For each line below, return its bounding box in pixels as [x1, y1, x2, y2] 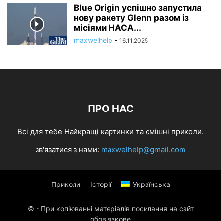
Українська [132, 180, 170, 189]
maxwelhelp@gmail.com [101, 145, 185, 155]
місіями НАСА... [74, 23, 141, 33]
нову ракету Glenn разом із [74, 13, 189, 23]
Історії [90, 180, 111, 189]
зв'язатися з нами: [36, 145, 101, 155]
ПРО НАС [87, 103, 134, 115]
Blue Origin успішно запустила [74, 3, 202, 13]
